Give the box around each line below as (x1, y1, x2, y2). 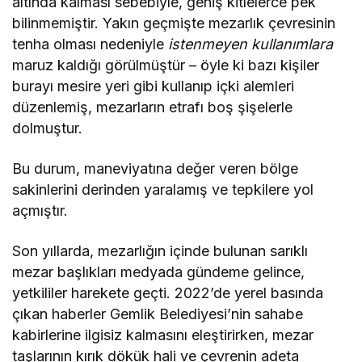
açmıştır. (12, 201, 68, 219)
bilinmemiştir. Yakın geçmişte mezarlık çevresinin (12, 14, 336, 32)
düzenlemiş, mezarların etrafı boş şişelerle (12, 98, 293, 116)
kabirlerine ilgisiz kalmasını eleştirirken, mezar (12, 326, 314, 343)
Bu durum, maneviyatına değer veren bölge (12, 159, 299, 177)
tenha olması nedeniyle (12, 35, 169, 53)
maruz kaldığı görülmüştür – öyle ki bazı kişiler (12, 56, 320, 74)
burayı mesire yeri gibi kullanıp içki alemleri (12, 77, 295, 95)
